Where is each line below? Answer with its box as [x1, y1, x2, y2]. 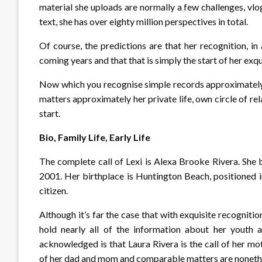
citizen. [39, 185, 68, 196]
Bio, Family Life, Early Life [39, 132, 150, 143]
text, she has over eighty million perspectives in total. [39, 16, 248, 27]
